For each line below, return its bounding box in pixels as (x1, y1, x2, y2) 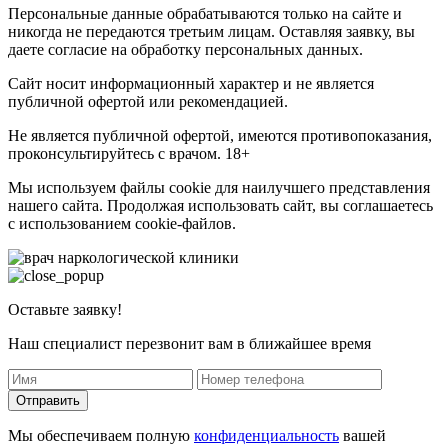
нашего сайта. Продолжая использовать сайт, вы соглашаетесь (8, 196, 433, 214)
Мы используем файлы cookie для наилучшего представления (8, 178, 430, 196)
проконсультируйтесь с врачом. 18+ (8, 144, 250, 162)
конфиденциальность (194, 426, 339, 444)
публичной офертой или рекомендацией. (8, 92, 288, 110)
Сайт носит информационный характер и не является (8, 74, 374, 92)
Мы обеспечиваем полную (8, 426, 194, 444)
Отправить (16, 392, 80, 408)
